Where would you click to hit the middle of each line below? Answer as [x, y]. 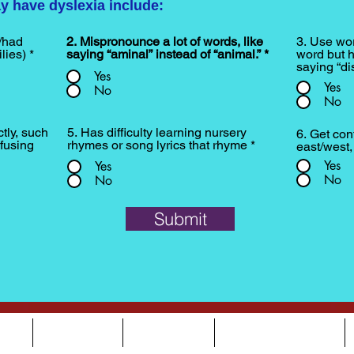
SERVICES [77, 332]
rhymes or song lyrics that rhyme [157, 145]
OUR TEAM [168, 332]
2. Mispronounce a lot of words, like [165, 41]
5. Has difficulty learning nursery [157, 132]
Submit [180, 219]
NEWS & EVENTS [279, 332]
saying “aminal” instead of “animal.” [164, 54]
